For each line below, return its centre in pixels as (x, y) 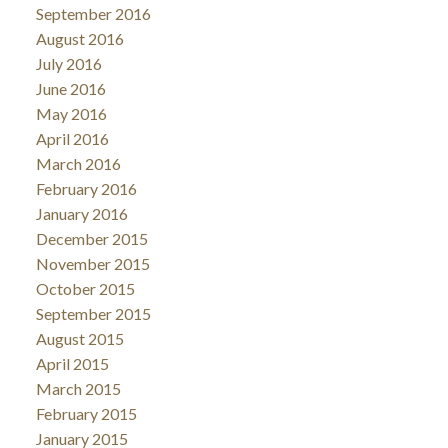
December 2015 (91, 238)
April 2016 (72, 138)
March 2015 (78, 388)
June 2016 (70, 88)
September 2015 (93, 313)
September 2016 (93, 13)
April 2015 (72, 363)
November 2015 (92, 263)
